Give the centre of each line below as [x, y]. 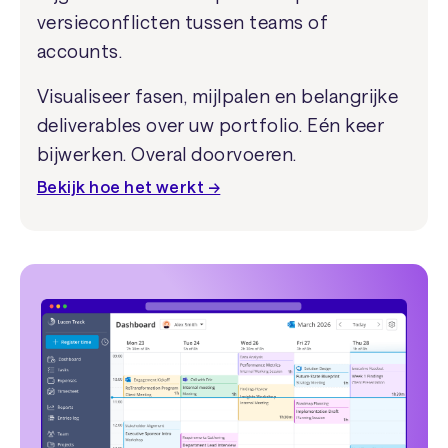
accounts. [79, 50]
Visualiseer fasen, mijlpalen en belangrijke [217, 95]
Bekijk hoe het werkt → [128, 187]
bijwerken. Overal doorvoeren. [166, 153]
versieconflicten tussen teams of [182, 21]
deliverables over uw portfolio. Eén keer [210, 124]
